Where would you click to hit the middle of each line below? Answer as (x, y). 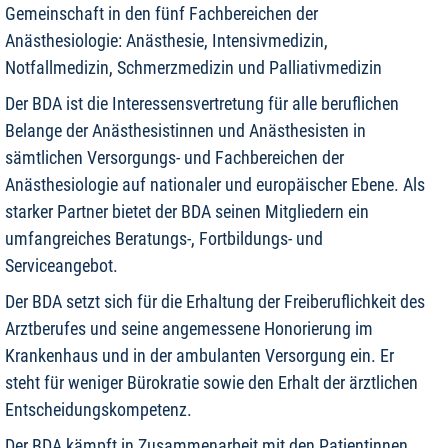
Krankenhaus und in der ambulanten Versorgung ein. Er (199, 355)
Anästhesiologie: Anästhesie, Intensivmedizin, (166, 40)
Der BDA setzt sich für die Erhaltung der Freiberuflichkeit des (215, 301)
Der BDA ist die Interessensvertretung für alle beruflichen (202, 103)
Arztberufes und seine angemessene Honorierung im (189, 328)
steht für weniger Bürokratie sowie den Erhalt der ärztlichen (211, 382)
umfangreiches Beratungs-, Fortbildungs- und (164, 238)
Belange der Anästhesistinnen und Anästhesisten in (185, 130)
